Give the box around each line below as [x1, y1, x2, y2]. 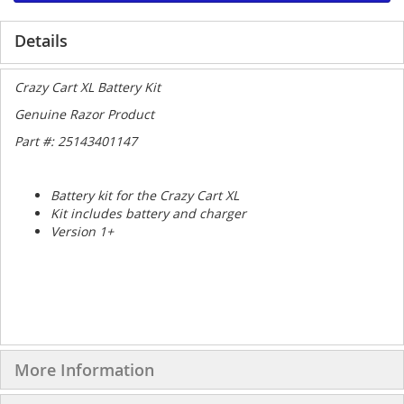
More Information [14, 359, 154, 381]
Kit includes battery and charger [50, 205, 246, 222]
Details [14, 30, 68, 51]
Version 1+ [50, 223, 117, 240]
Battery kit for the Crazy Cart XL [50, 187, 243, 204]
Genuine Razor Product [14, 106, 158, 123]
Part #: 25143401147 [14, 133, 137, 150]
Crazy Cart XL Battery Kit [14, 78, 161, 96]
